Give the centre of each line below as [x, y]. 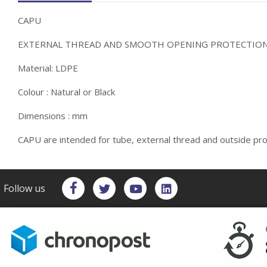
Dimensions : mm [53, 116]
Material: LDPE [48, 68]
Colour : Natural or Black [66, 92]
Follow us [24, 188]
